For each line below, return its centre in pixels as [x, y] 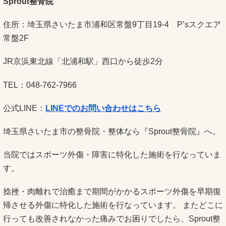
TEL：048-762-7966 [40, 85]
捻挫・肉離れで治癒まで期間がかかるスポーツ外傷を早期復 [112, 192]
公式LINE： [24, 108]
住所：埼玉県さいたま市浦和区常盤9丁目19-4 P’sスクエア [112, 25]
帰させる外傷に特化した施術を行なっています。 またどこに [113, 205]
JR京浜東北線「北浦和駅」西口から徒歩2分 [83, 62]
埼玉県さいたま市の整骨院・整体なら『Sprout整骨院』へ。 [112, 131]
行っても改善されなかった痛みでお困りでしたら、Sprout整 [112, 219]
